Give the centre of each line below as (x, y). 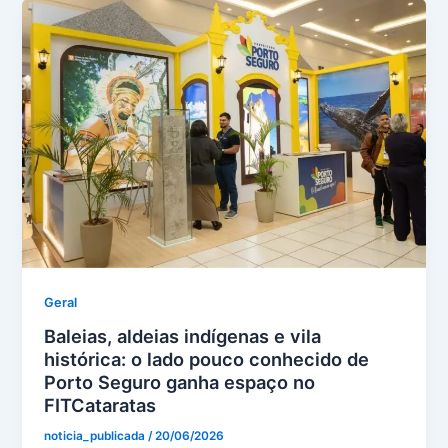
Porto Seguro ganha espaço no (180, 382)
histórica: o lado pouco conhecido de (207, 359)
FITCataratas (100, 405)
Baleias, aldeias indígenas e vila (183, 336)
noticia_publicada (96, 436)
